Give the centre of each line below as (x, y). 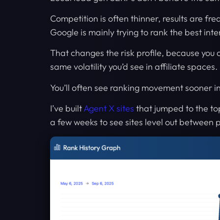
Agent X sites (109, 109)
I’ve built (67, 109)
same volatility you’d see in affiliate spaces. (134, 67)
